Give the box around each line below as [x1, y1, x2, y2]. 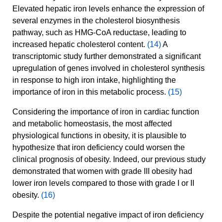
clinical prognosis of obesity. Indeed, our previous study [12, 155, 206, 164]
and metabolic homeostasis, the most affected [12, 119, 172, 128]
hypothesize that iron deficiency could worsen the [12, 143, 185, 152]
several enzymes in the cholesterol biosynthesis [12, 16, 180, 25]
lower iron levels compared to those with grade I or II [12, 179, 194, 188]
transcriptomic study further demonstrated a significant [12, 52, 201, 61]
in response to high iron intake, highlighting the [12, 76, 176, 85]
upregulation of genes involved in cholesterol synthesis [12, 64, 205, 73]
